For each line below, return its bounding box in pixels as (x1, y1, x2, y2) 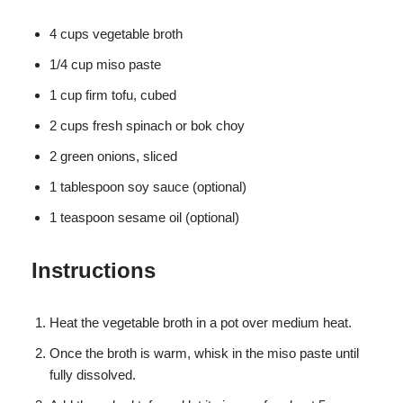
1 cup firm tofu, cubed (49, 87, 176, 103)
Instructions (31, 258, 156, 283)
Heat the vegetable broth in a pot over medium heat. (49, 315, 352, 331)
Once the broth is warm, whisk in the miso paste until (49, 345, 359, 362)
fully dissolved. (49, 367, 136, 383)
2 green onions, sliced (49, 148, 177, 165)
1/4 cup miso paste (49, 57, 161, 73)
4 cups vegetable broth (49, 26, 183, 42)
